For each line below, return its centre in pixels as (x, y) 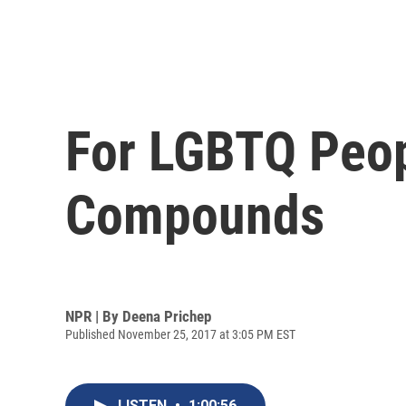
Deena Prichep (167, 316)
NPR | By (94, 316)
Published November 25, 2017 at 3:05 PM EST (180, 334)
